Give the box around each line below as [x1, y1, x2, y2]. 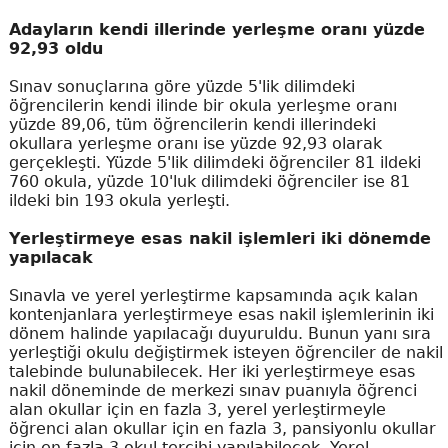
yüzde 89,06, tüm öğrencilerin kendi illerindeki [8, 115, 376, 135]
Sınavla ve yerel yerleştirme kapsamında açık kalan [8, 286, 418, 306]
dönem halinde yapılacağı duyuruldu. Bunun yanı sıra [8, 324, 431, 344]
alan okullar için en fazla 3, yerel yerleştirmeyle [8, 400, 386, 420]
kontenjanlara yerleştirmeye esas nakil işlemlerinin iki [8, 305, 434, 325]
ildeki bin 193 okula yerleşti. [8, 191, 230, 211]
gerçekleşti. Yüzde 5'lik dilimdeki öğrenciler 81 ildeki [8, 153, 421, 173]
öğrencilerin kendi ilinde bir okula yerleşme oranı [8, 96, 397, 116]
